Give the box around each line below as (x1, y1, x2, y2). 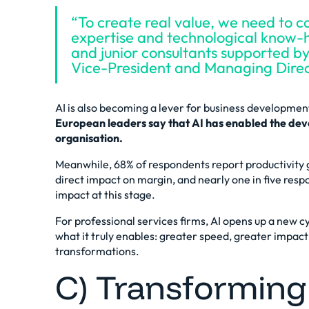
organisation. (55, 131, 123, 145)
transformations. (55, 244, 139, 258)
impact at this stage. (55, 188, 155, 201)
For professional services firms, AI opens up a (55, 214, 277, 228)
